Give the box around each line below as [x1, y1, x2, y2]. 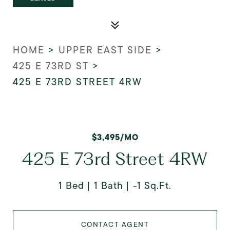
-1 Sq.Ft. [133, 179, 171, 193]
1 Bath [94, 179, 123, 193]
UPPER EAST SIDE [59, 43, 152, 57]
